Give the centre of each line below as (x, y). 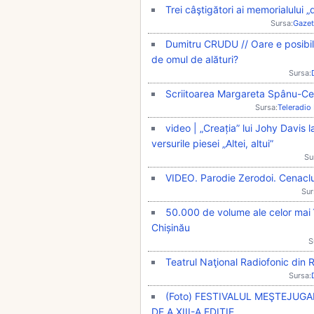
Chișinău (171, 227)
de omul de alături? (195, 59)
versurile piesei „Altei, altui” (212, 143)
